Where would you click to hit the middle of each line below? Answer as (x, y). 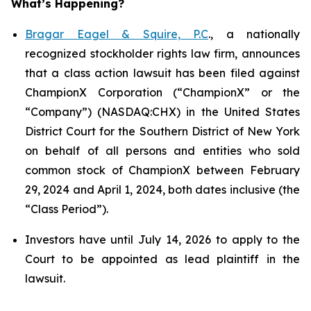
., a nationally (254, 34)
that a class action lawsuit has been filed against (162, 73)
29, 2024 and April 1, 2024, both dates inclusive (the (162, 190)
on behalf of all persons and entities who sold (162, 151)
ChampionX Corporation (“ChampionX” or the (162, 92)
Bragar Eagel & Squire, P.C (117, 34)
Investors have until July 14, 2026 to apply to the (162, 239)
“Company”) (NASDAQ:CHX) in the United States (162, 112)
